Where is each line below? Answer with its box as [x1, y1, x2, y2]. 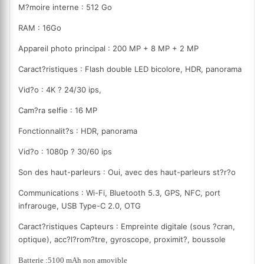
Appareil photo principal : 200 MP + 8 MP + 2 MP [18, 44, 199, 54]
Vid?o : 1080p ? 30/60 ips [18, 147, 112, 157]
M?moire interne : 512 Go [18, 2, 112, 12]
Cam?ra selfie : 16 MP [18, 105, 97, 115]
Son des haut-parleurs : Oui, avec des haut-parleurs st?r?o [18, 167, 236, 177]
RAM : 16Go [18, 23, 61, 33]
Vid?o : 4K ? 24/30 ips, [18, 85, 104, 95]
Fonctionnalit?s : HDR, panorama [18, 126, 137, 136]
